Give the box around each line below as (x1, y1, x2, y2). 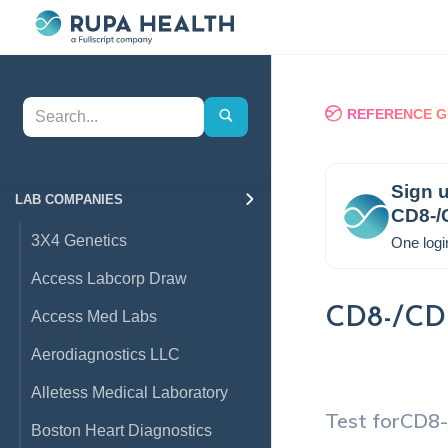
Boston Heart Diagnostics (31, 422, 212, 439)
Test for (325, 408, 401, 433)
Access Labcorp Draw (31, 270, 187, 287)
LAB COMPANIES (15, 192, 123, 207)
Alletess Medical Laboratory (31, 384, 228, 401)
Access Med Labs (31, 308, 157, 325)
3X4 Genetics (31, 232, 127, 249)
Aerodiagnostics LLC (31, 346, 180, 363)
